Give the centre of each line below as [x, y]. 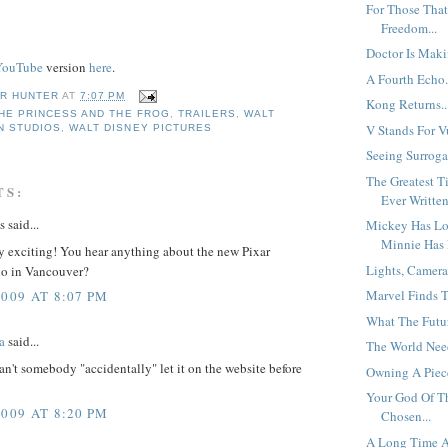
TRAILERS [206, 114]
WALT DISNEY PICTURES [140, 128]
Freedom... [409, 27]
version [66, 66]
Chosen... [406, 416]
